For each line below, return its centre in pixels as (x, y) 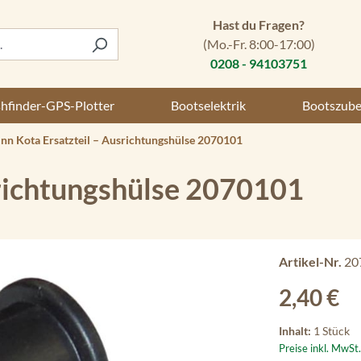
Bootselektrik (209, 105)
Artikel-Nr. (311, 261)
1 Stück (332, 331)
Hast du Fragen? (259, 24)
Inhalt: (296, 331)
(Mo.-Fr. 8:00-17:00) (259, 44)
